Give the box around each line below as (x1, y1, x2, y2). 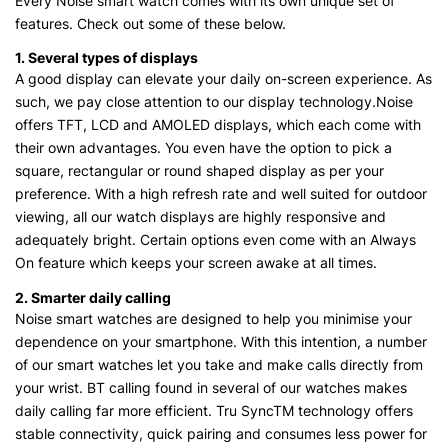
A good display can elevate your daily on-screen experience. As (15, 70, 432, 88)
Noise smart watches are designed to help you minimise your (15, 310, 412, 328)
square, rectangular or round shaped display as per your (15, 162, 384, 180)
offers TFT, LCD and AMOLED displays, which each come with (15, 116, 421, 134)
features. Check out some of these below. (15, 15, 286, 33)
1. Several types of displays (15, 49, 198, 67)
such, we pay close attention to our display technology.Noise (15, 93, 413, 111)
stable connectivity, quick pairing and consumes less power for (15, 425, 427, 443)
